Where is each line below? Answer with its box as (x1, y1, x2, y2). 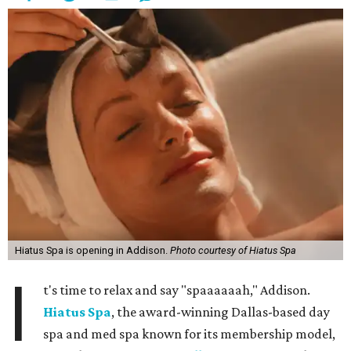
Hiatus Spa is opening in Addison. (14, 244, 170, 257)
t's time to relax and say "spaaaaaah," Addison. (43, 282, 311, 299)
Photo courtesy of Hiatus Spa (169, 244, 296, 257)
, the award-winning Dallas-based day (111, 304, 331, 320)
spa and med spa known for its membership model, (43, 326, 336, 342)
